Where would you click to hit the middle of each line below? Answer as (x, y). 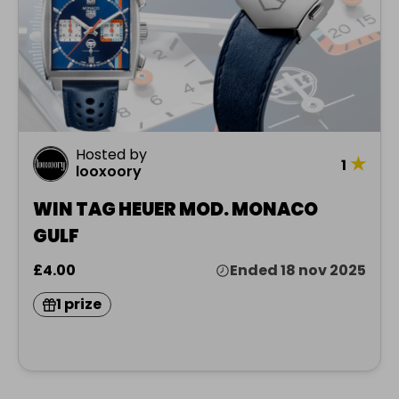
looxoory (109, 172)
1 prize (79, 305)
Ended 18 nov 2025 (298, 271)
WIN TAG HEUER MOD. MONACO (175, 210)
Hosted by (111, 155)
